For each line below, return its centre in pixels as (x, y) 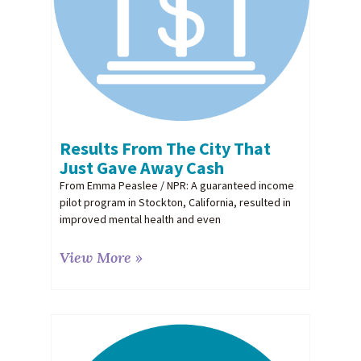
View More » (101, 258)
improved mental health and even (140, 220)
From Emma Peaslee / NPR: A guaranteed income (176, 186)
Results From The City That (165, 149)
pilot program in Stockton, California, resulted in (175, 203)
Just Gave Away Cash (141, 168)
